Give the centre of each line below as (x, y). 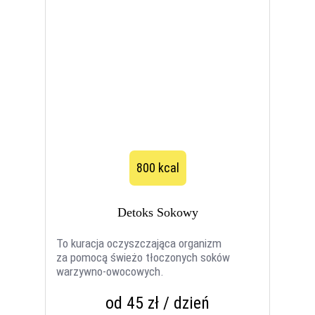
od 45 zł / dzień (157, 303)
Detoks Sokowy (157, 213)
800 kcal (157, 168)
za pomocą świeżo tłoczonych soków (143, 258)
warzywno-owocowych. (110, 272)
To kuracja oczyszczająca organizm (139, 244)
